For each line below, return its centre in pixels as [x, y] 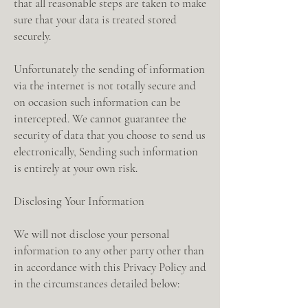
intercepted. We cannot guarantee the [100, 119]
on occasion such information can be [97, 102]
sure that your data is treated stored [95, 20]
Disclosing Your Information [79, 201]
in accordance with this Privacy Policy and [110, 267]
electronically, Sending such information [106, 152]
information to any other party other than [109, 251]
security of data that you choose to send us [110, 135]
